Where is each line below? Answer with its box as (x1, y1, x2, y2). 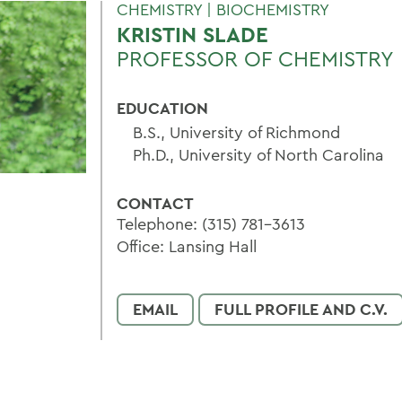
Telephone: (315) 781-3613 (117, 214, 305, 234)
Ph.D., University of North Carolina (133, 144, 384, 165)
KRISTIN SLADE (117, 21, 268, 48)
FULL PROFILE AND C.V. (214, 299, 388, 319)
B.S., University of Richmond (133, 122, 340, 143)
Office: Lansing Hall (117, 236, 257, 257)
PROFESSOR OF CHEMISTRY (117, 45, 394, 72)
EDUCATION (117, 98, 208, 118)
